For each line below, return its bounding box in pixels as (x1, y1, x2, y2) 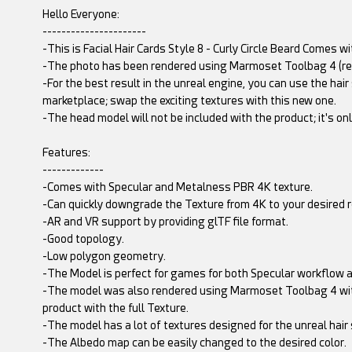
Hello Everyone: (42, 8, 119, 21)
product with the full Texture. (42, 302, 189, 315)
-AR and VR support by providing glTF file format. (42, 215, 288, 229)
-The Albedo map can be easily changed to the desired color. (42, 336, 346, 350)
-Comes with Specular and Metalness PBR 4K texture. (42, 181, 313, 194)
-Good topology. (42, 233, 124, 246)
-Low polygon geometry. (42, 250, 166, 263)
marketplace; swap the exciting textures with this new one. (42, 94, 336, 108)
